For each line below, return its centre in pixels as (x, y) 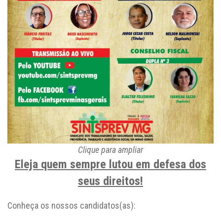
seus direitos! (110, 181)
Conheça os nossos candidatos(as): (72, 205)
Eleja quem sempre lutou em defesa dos (110, 164)
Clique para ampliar (110, 150)
